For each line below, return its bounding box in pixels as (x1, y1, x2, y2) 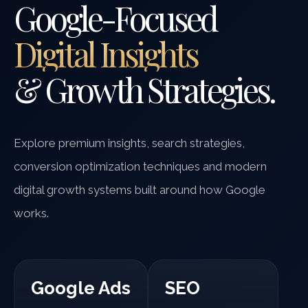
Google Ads (31, 278, 131, 298)
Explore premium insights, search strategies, (14, 136, 245, 150)
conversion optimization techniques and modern (14, 159, 267, 173)
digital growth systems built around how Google (14, 183, 265, 197)
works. (14, 206, 49, 220)
